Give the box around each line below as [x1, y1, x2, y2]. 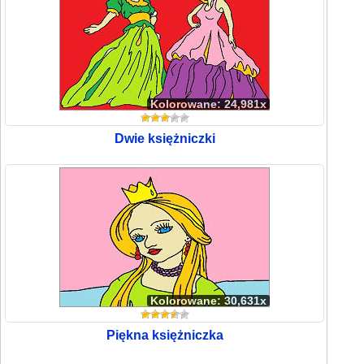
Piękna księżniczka [106, 328, 223, 342]
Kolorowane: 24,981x [150, 97, 267, 110]
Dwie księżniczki [114, 132, 215, 145]
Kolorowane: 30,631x [150, 294, 267, 307]
